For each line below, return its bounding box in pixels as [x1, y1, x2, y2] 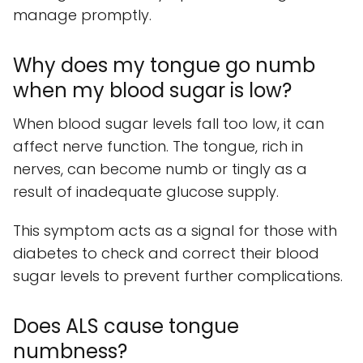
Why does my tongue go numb [13, 52, 315, 79]
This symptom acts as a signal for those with [13, 220, 337, 241]
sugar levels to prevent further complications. [13, 266, 343, 287]
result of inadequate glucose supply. [13, 181, 279, 203]
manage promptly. [13, 5, 152, 26]
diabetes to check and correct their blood [13, 243, 319, 264]
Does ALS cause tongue [13, 313, 239, 340]
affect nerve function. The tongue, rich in [13, 136, 303, 157]
